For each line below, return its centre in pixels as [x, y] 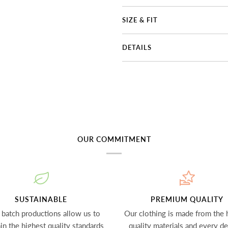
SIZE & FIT [140, 20]
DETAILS [137, 47]
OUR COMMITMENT [114, 139]
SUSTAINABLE [41, 199]
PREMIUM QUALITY [187, 199]
